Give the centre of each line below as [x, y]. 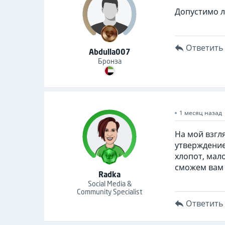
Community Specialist [109, 192]
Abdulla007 [109, 52]
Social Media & [109, 184]
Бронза [109, 61]
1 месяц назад [201, 113]
